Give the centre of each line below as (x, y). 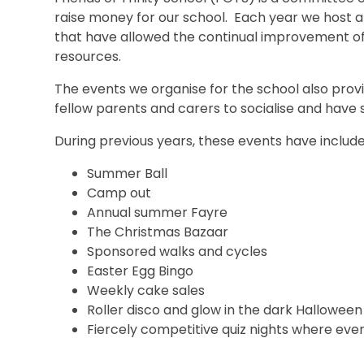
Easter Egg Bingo (141, 271)
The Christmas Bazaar (158, 232)
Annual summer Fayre (158, 212)
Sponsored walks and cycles (178, 251)
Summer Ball (128, 173)
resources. (88, 56)
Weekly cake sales (146, 290)
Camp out (121, 193)
